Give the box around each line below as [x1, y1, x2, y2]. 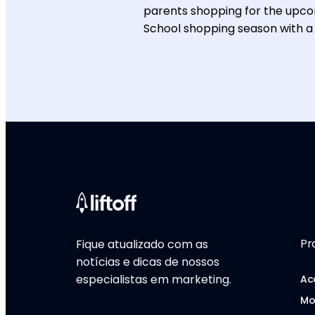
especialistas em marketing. [76, 271, 231, 288]
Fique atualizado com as [76, 236, 208, 252]
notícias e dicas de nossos [76, 254, 219, 270]
